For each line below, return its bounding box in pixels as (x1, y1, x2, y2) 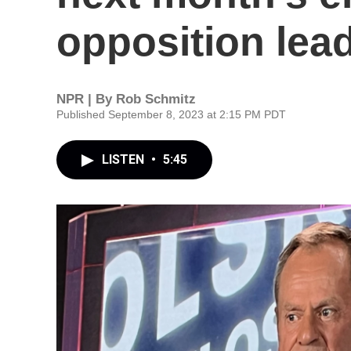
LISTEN (102, 152, 147, 167)
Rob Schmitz (116, 92, 196, 107)
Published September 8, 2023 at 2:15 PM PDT (56, 108, 286, 121)
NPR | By (56, 92, 116, 107)
